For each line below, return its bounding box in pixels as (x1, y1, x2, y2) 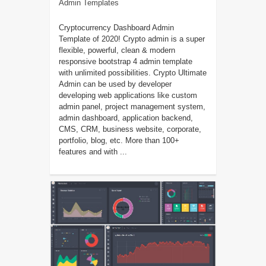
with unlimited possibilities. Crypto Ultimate (58, 68, 207, 78)
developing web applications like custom (58, 91, 197, 100)
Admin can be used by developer (58, 80, 172, 89)
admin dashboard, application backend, (58, 113, 193, 123)
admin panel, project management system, (58, 102, 205, 112)
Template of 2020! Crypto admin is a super (58, 34, 205, 44)
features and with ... (58, 147, 127, 157)
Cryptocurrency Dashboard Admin (58, 23, 174, 33)
